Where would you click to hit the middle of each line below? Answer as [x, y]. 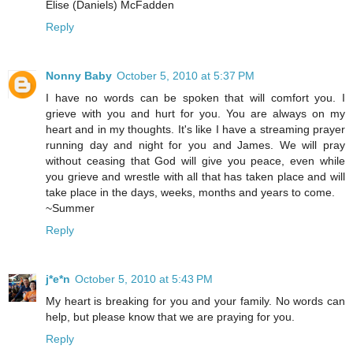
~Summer [70, 208]
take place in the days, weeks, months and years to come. [190, 193]
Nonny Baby [79, 76]
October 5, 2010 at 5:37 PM [186, 76]
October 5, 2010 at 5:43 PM [144, 279]
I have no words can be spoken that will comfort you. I [195, 98]
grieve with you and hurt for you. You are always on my [195, 114]
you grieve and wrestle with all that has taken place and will [195, 177]
